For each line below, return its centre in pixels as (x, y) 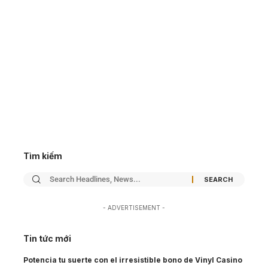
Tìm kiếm (43, 156)
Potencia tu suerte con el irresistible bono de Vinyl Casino (133, 260)
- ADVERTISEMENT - (134, 208)
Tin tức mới (47, 239)
